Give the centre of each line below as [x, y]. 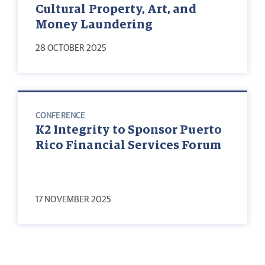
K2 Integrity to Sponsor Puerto [129, 130]
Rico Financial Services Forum [128, 146]
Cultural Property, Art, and [116, 10]
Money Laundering [94, 25]
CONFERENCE [60, 116]
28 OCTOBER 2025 [71, 49]
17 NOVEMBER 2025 [74, 200]
